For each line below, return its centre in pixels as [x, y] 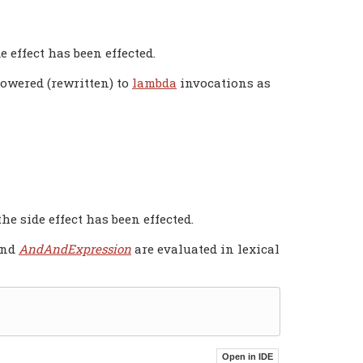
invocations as [224, 82]
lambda [154, 82]
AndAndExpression [75, 248]
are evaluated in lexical [205, 248]
